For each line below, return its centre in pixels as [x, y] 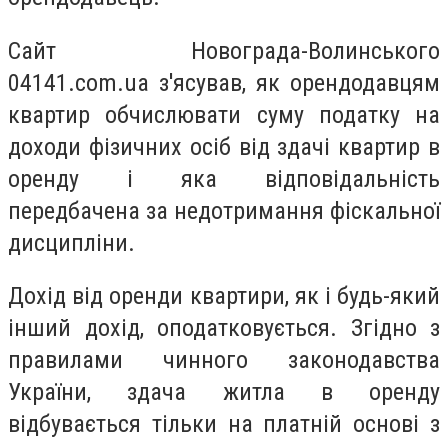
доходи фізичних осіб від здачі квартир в [224, 146]
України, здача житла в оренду [224, 392]
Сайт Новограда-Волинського [224, 50]
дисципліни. [71, 242]
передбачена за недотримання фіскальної [224, 210]
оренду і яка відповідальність [224, 178]
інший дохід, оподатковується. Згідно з [224, 328]
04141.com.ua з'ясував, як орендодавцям [224, 82]
